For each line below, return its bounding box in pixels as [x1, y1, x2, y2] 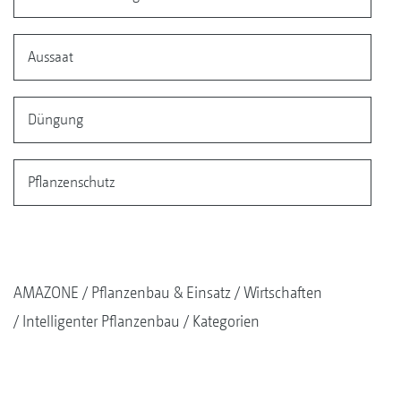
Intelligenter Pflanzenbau [22, 311, 180, 330]
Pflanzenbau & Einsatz [91, 282, 231, 302]
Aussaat [28, 47, 73, 65]
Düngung [28, 109, 83, 128]
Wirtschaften [243, 282, 322, 302]
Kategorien [192, 311, 260, 330]
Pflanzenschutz [28, 172, 115, 191]
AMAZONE [13, 282, 79, 302]
